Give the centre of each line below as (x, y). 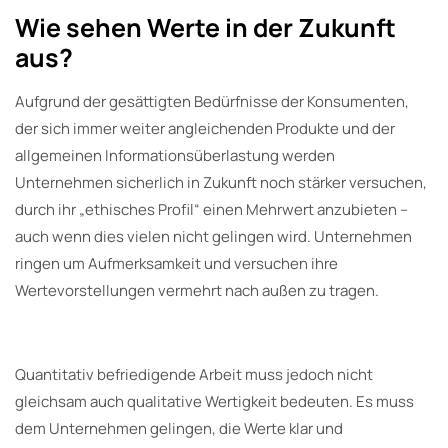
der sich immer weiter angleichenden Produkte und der (205, 129)
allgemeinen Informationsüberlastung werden (175, 156)
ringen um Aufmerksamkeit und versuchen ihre (176, 264)
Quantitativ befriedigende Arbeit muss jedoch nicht (194, 375)
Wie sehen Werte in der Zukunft (205, 28)
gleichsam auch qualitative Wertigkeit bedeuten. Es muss (214, 402)
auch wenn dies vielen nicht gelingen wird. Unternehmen (213, 237)
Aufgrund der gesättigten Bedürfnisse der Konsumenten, (212, 102)
